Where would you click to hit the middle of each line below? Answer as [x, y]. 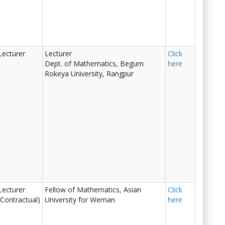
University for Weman [80, 200]
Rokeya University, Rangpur [89, 74]
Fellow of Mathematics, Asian [93, 190]
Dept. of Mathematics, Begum [94, 64]
